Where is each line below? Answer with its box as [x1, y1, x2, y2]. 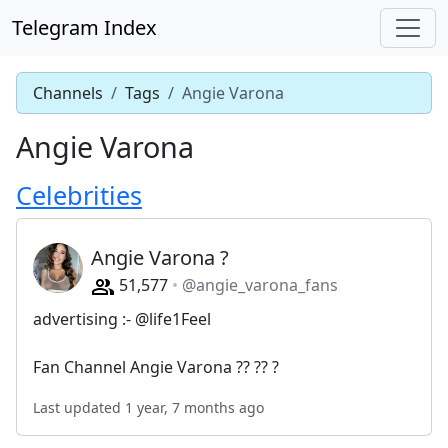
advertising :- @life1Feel [33, 307, 211, 330]
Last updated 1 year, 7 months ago [33, 397, 264, 417]
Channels [33, 82, 103, 104]
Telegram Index [12, 14, 157, 41]
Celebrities [16, 178, 142, 212]
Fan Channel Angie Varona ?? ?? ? [33, 355, 279, 378]
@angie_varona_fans [182, 274, 338, 296]
